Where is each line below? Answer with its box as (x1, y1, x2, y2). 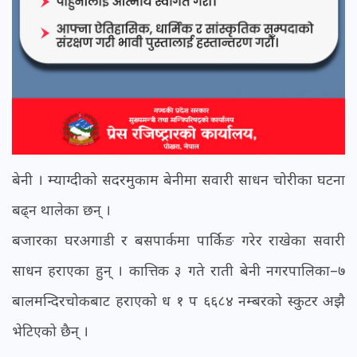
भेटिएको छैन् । (12, 321, 88, 341)
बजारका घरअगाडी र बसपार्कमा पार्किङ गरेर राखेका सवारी (12, 230, 345, 250)
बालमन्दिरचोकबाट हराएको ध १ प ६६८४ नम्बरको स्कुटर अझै (12, 291, 345, 311)
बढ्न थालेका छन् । (12, 200, 111, 220)
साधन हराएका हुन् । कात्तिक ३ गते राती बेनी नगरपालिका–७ (12, 261, 345, 280)
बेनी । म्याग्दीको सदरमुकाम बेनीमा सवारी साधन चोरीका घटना (12, 170, 345, 190)
